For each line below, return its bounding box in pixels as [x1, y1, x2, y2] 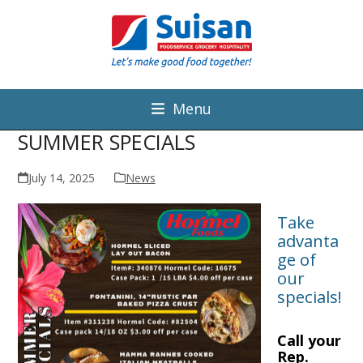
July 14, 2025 [28, 169, 95, 186]
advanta [277, 228, 340, 252]
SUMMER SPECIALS [18, 127, 196, 156]
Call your [277, 330, 342, 350]
